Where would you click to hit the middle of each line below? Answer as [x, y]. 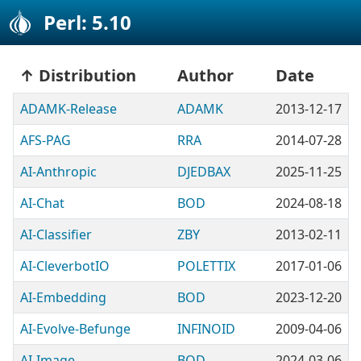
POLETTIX [206, 266]
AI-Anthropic [58, 172]
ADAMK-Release [68, 109]
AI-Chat [42, 203]
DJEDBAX [204, 172]
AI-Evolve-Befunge [75, 329]
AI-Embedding [63, 297]
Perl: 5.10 [87, 22]
